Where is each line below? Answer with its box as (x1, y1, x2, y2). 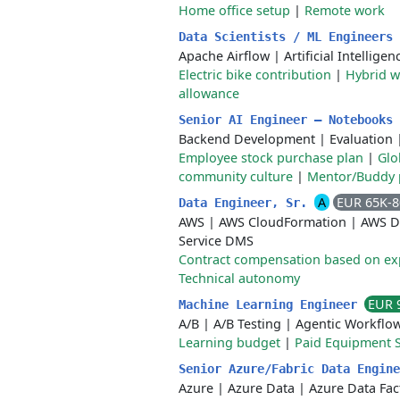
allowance (179, 85, 239, 102)
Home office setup (179, 2, 290, 19)
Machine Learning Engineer (179, 297, 364, 312)
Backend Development (179, 130, 315, 147)
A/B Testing (213, 315, 281, 332)
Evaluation (329, 130, 393, 147)
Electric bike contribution (179, 66, 331, 83)
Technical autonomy (179, 270, 300, 287)
